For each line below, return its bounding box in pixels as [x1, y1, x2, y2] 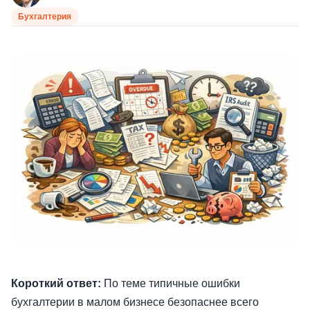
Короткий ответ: [11, 277, 101, 289]
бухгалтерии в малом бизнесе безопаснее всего [11, 295, 259, 308]
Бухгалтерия [18, 12, 72, 22]
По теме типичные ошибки [101, 277, 240, 289]
